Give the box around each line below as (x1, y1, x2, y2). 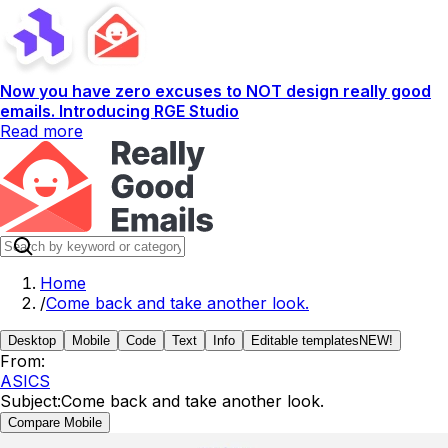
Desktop (8, 333, 56, 348)
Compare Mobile (8, 415, 102, 430)
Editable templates (251, 333, 359, 348)
